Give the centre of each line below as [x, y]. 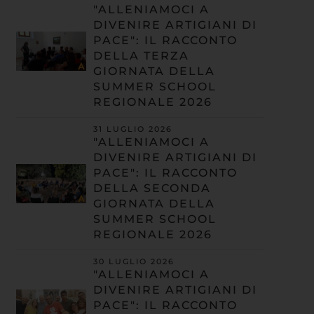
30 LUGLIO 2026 [134, 262]
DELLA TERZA [141, 56]
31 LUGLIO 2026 [132, 129]
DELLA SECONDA [152, 189]
